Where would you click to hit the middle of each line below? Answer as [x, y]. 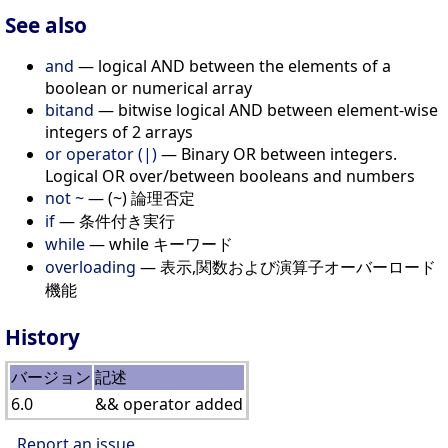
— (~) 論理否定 [139, 197]
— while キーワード [159, 243]
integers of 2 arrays [119, 131]
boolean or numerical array [148, 87]
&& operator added [169, 403]
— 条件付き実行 [115, 220]
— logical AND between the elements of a [232, 65]
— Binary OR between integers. [277, 153]
